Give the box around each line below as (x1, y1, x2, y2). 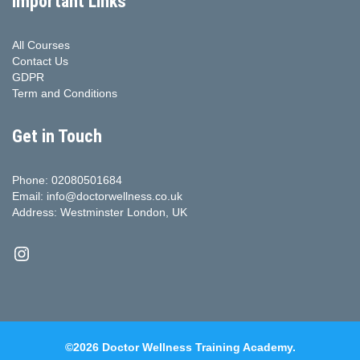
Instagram (11, 241, 96, 264)
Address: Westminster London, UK (12, 206, 187, 219)
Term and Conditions (12, 87, 117, 100)
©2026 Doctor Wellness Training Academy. (64, 341, 296, 354)
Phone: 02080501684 (12, 174, 122, 187)
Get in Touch (12, 126, 102, 147)
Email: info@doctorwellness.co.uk (12, 190, 182, 203)
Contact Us (12, 55, 68, 68)
